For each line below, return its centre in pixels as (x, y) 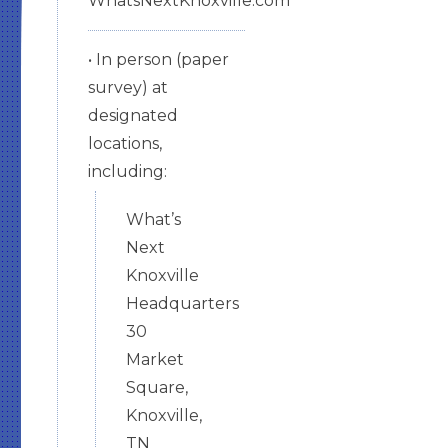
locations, (124, 143)
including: (129, 171)
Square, (156, 387)
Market (154, 359)
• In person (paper (158, 59)
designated (132, 115)
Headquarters (182, 303)
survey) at (127, 87)
